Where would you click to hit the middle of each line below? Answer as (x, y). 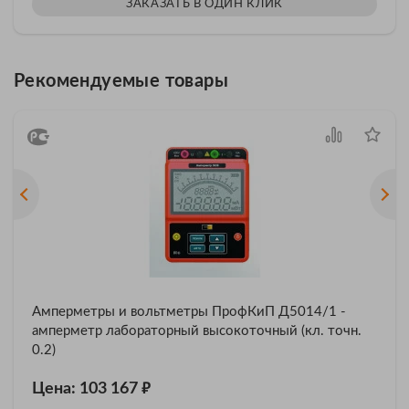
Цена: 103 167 (87, 388)
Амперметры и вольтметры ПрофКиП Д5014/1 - (189, 311)
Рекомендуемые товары (121, 81)
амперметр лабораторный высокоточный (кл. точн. (197, 330)
